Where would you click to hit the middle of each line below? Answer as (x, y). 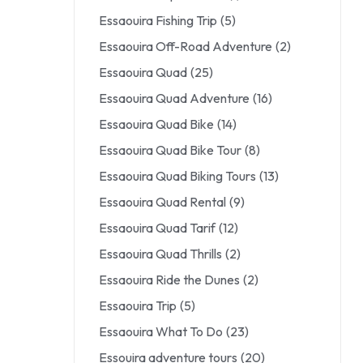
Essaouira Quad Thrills (160, 254)
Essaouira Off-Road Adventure (186, 46)
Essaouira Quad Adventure (174, 98)
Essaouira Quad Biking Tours (177, 176)
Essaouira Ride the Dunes (169, 280)
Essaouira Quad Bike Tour (170, 150)
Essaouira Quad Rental (162, 202)
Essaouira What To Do (161, 331)
